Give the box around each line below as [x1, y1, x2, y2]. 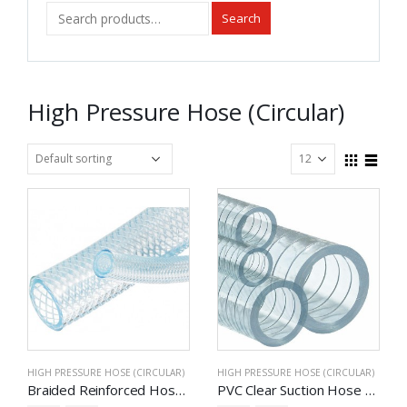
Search [222, 9, 261, 26]
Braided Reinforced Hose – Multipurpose [174, 380, 185, 399]
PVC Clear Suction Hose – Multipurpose [364, 380, 375, 399]
